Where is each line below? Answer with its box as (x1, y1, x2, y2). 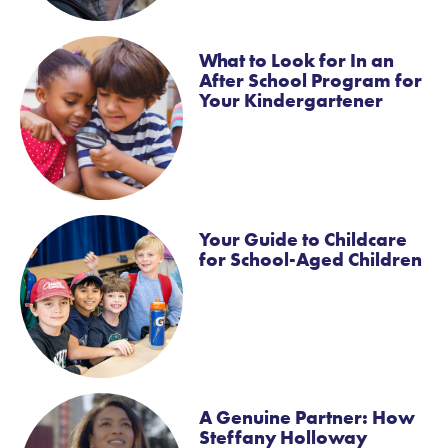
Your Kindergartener (199, 88, 384, 114)
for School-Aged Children (199, 246, 423, 272)
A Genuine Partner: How (199, 404, 416, 430)
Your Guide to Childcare (199, 226, 408, 252)
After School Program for (199, 68, 423, 94)
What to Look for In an (199, 48, 395, 74)
